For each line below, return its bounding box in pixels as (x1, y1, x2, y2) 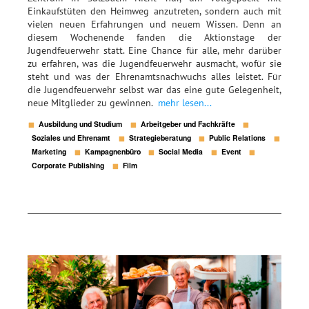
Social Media (159, 146, 203, 157)
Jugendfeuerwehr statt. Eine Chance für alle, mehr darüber (28, 43, 281, 57)
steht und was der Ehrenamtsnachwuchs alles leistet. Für (28, 70, 281, 83)
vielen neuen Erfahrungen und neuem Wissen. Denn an (28, 17, 281, 30)
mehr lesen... (158, 96, 212, 109)
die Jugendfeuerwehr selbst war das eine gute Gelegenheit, (28, 83, 281, 96)
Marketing (32, 146, 67, 157)
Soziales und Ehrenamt (32, 132, 111, 143)
